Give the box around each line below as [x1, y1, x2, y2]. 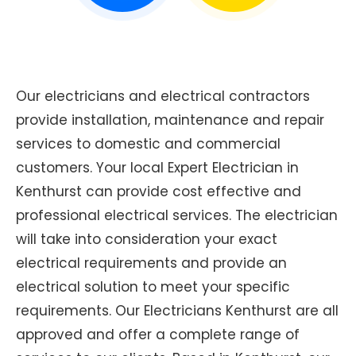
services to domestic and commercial [16, 133, 281, 153]
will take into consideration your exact [16, 229, 277, 249]
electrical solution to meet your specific [16, 277, 290, 296]
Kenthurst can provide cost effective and [16, 181, 301, 201]
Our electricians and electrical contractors [16, 86, 310, 106]
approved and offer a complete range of [16, 324, 300, 344]
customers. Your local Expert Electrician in [16, 157, 299, 177]
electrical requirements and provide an [16, 253, 287, 273]
